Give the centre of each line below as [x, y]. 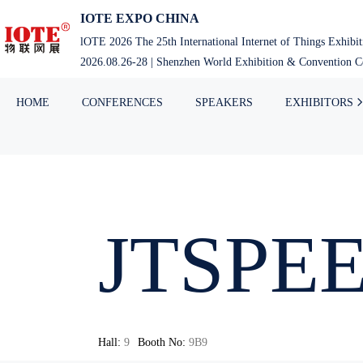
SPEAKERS [224, 102]
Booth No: [161, 342]
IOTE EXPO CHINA [140, 19]
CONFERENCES [122, 102]
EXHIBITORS [319, 102]
